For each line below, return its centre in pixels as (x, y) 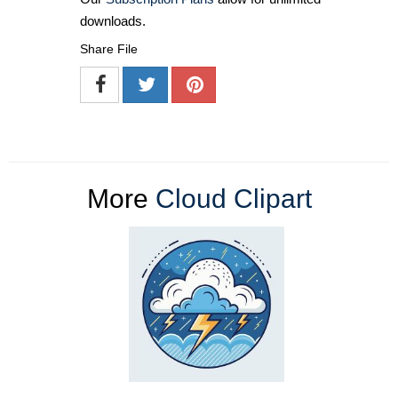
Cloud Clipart (233, 199)
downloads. (113, 21)
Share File (109, 49)
